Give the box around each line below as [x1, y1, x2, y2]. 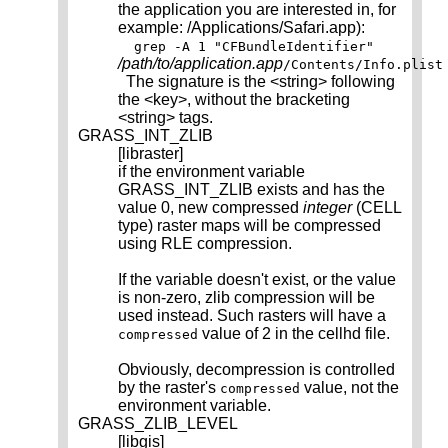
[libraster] [118, 145, 183, 163]
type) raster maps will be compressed [118, 217, 381, 235]
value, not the [300, 379, 399, 397]
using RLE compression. [118, 235, 292, 253]
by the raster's [118, 379, 220, 397]
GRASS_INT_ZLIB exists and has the [118, 181, 385, 199]
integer [303, 199, 352, 217]
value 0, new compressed [118, 199, 303, 217]
